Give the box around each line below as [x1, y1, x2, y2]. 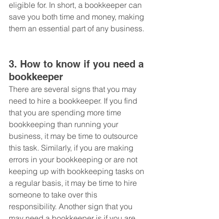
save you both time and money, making [9, 12, 146, 22]
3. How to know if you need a [9, 58, 147, 70]
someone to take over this [9, 190, 99, 200]
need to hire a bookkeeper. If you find [9, 96, 139, 106]
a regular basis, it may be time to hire [9, 178, 139, 188]
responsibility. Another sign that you [9, 201, 134, 212]
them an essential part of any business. [9, 23, 144, 34]
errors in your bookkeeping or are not [9, 154, 139, 165]
